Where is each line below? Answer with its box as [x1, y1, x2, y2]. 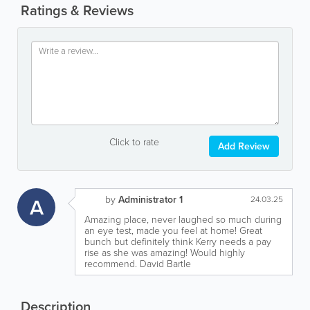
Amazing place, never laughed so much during [84, 212, 282, 227]
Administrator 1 [118, 192, 183, 207]
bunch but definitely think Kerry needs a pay [84, 234, 271, 249]
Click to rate [109, 134, 159, 149]
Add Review [218, 138, 270, 154]
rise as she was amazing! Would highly [84, 245, 245, 260]
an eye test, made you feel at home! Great [84, 223, 262, 238]
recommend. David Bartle [84, 256, 191, 271]
